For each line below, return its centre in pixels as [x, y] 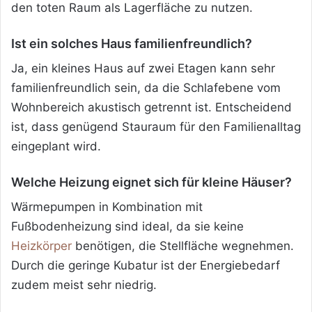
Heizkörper [41, 246]
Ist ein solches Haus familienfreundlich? [132, 44]
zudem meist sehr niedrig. [84, 285]
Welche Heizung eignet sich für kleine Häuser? [151, 182]
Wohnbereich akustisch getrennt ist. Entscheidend [151, 108]
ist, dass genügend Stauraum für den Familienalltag [156, 127]
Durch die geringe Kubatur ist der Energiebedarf [146, 266]
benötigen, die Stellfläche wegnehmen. [183, 246]
